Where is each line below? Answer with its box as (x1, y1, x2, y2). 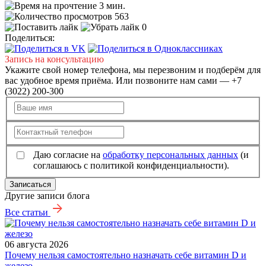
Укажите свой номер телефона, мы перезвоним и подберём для (5, 65, 261, 75)
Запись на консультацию (5, 54, 104, 65)
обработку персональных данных (103, 150, 238, 160)
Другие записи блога (5, 191, 90, 201)
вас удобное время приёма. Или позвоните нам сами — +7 (5, 75, 242, 86)
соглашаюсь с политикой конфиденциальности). (33, 160, 229, 171)
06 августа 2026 (5, 239, 68, 250)
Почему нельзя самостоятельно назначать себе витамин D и (5, 250, 246, 261)
